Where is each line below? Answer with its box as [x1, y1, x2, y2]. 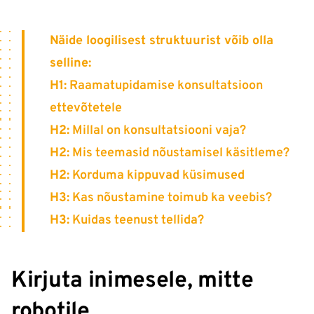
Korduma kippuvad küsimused [69, 168, 245, 184]
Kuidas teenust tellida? [69, 212, 204, 229]
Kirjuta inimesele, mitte [11, 267, 254, 296]
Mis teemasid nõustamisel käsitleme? [69, 145, 289, 162]
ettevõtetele [50, 100, 122, 117]
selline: [50, 55, 91, 72]
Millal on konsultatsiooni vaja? [69, 123, 246, 139]
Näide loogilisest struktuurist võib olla [50, 33, 273, 50]
